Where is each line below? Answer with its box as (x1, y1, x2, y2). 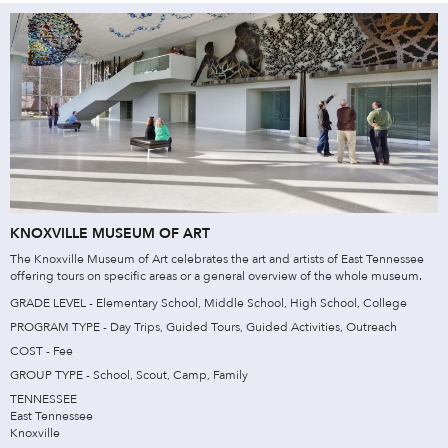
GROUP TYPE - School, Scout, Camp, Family (10, 366, 248, 383)
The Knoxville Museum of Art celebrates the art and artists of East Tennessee (10, 250, 424, 267)
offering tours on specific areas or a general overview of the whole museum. (10, 267, 422, 284)
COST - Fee (10, 342, 73, 359)
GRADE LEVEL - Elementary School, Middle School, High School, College (10, 294, 407, 311)
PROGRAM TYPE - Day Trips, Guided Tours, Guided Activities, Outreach (10, 318, 397, 335)
